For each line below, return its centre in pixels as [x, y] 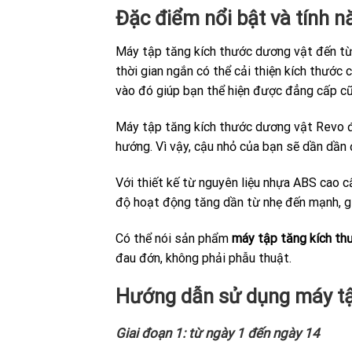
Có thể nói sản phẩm [174, 238]
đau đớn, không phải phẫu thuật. [203, 258]
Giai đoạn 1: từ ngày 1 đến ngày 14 [218, 334]
